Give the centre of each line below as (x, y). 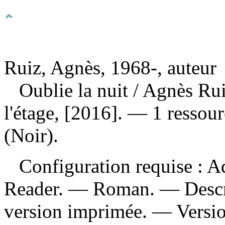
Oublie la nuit (76, 90)
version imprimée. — (90, 211)
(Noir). (31, 135)
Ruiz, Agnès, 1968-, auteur (110, 67)
